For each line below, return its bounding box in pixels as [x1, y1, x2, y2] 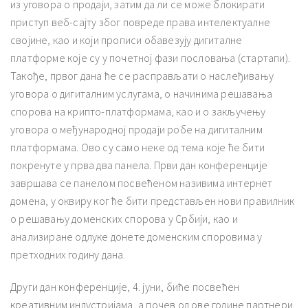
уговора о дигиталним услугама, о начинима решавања [10, 86, 272, 100]
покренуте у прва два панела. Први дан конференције [10, 157, 267, 172]
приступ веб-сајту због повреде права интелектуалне [10, 14, 271, 29]
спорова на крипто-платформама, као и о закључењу [10, 104, 266, 118]
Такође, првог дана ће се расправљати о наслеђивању [10, 68, 274, 82]
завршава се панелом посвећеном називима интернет [10, 175, 273, 190]
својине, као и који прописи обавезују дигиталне [10, 32, 243, 47]
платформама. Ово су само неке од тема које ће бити [10, 140, 265, 154]
